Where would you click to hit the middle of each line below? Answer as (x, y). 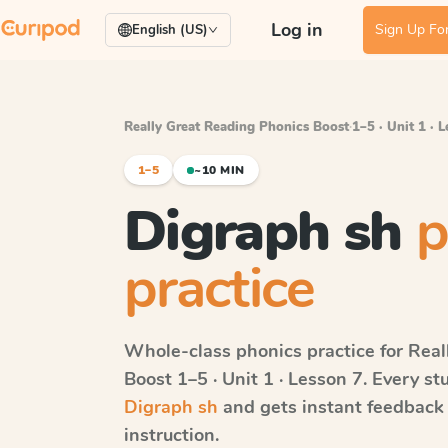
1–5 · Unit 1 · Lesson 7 (270, 379)
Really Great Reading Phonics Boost (236, 127)
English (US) (170, 30)
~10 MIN (219, 170)
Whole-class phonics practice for (266, 351)
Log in (297, 30)
